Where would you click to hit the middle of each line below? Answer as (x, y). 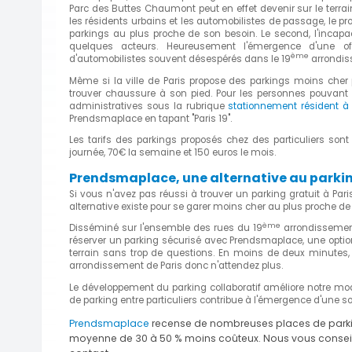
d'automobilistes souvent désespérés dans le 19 (180, 59)
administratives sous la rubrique (149, 106)
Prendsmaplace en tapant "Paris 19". (150, 118)
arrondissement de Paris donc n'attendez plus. (176, 266)
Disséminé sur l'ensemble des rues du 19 (166, 228)
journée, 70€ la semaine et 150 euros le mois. (172, 153)
